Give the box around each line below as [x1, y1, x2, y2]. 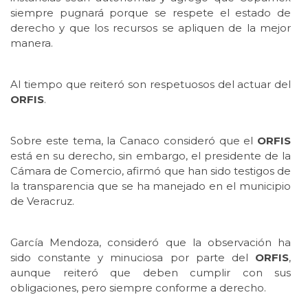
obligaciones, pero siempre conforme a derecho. [10, 280, 266, 294]
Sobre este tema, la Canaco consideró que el [10, 133, 257, 147]
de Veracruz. [10, 194, 74, 208]
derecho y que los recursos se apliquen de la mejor [10, 21, 291, 34]
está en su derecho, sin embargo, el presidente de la [10, 148, 291, 162]
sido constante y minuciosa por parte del [10, 250, 255, 264]
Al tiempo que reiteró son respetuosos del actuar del [10, 77, 291, 91]
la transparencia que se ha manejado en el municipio [10, 179, 291, 192]
